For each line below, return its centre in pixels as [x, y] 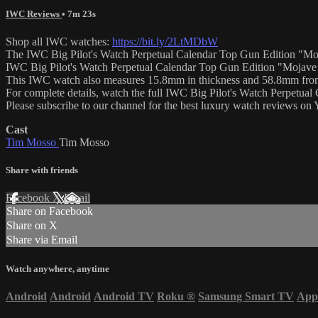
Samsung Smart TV [246, 296]
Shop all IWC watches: [59, 42]
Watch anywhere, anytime [57, 268]
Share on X [32, 226]
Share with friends [42, 170]
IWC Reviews [34, 13]
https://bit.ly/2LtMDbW [165, 42]
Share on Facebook [50, 212]
